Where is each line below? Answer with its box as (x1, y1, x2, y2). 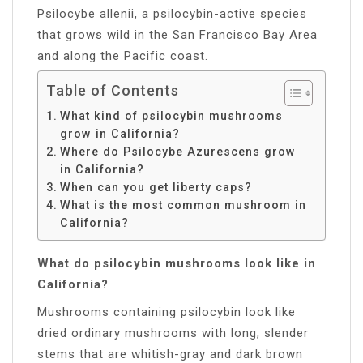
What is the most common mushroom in (59, 198, 306, 211)
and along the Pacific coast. (37, 48, 208, 63)
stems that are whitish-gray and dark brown (37, 346, 303, 361)
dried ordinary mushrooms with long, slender (37, 325, 309, 340)
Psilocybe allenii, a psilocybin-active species (37, 6, 307, 21)
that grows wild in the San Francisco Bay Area (37, 27, 318, 42)
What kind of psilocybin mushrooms (59, 109, 283, 122)
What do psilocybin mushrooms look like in (37, 255, 316, 271)
